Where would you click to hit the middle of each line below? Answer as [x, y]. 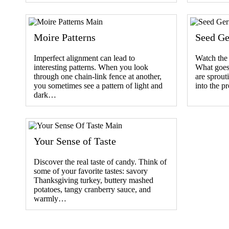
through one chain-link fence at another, [98, 76]
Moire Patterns [65, 37]
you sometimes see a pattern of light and [98, 85]
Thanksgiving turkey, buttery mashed [94, 180]
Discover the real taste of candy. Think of [100, 162]
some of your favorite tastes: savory [91, 171]
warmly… [50, 198]
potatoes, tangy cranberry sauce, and [92, 189]
